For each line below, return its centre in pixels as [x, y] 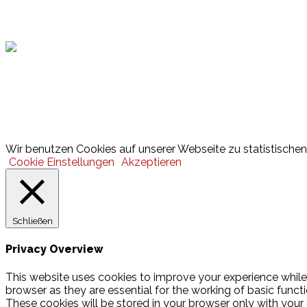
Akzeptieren [151, 162]
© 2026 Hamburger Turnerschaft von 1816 [112, 136]
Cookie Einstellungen [62, 162]
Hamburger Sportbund [97, 18]
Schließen [32, 221]
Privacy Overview [54, 249]
